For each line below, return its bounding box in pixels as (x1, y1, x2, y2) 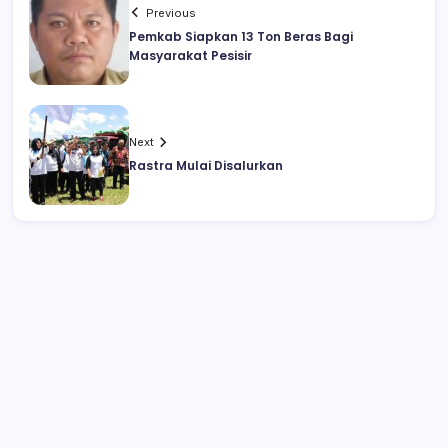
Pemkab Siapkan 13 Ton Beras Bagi (129, 27, 353, 45)
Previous (146, 5, 197, 20)
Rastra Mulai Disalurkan (129, 157, 283, 175)
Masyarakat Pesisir (129, 46, 252, 64)
